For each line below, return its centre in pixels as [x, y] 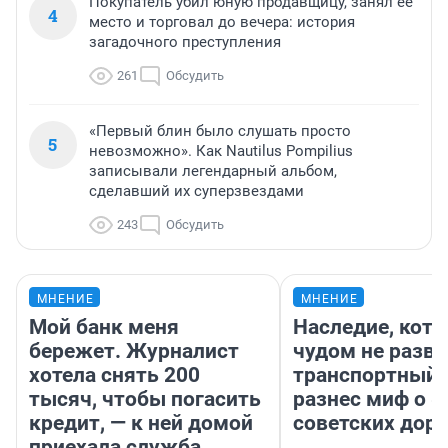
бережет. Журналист [134, 351]
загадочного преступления [185, 42]
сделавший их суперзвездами [196, 191]
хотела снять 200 [114, 375]
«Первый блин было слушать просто [220, 131]
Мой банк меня [104, 327]
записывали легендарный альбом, [213, 171]
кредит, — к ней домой [141, 423]
